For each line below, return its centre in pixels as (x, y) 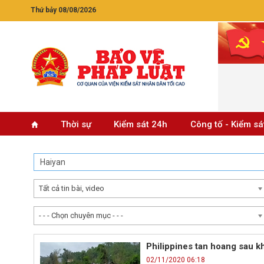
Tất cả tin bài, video (72, 188)
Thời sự (76, 124)
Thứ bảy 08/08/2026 (63, 10)
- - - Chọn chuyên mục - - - (81, 215)
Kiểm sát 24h (141, 124)
